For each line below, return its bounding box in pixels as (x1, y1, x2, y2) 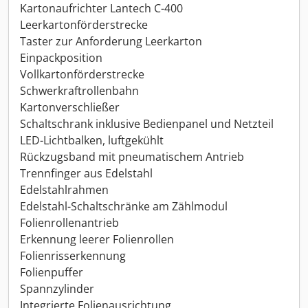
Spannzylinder (20, 281, 94, 297)
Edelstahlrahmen (20, 182, 109, 198)
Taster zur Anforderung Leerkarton (20, 34, 202, 49)
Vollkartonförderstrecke (20, 67, 144, 82)
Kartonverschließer (20, 100, 120, 115)
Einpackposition (20, 50, 102, 66)
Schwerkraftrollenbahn (20, 83, 139, 99)
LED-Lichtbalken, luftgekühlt (20, 133, 164, 148)
